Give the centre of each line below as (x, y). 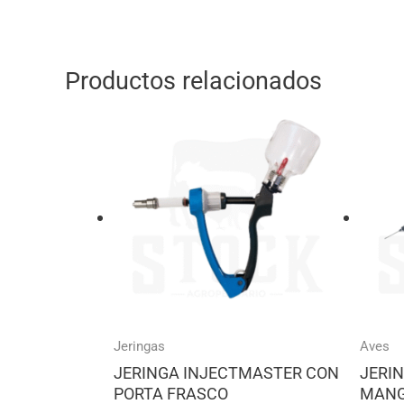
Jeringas (139, 347)
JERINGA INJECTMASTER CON (226, 373)
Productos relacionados (193, 82)
